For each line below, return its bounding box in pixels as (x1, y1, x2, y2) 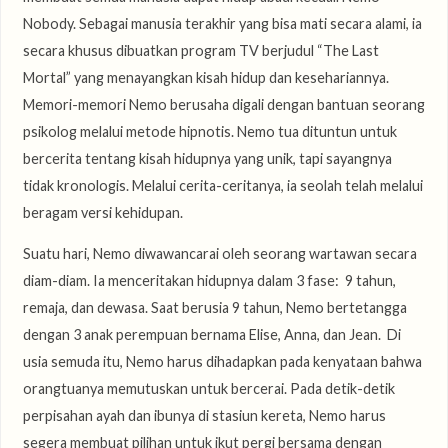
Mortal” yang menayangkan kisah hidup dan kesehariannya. (22, 68, 389, 86)
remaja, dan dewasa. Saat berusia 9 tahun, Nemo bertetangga (22, 299, 407, 317)
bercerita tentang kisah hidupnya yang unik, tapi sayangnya (22, 149, 392, 167)
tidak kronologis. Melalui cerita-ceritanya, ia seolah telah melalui (22, 176, 423, 194)
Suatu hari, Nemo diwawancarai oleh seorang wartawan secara (22, 245, 417, 263)
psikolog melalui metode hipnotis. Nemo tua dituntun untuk (22, 122, 397, 140)
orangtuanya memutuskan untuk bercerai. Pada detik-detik (22, 380, 395, 398)
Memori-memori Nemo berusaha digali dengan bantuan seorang (22, 95, 425, 113)
